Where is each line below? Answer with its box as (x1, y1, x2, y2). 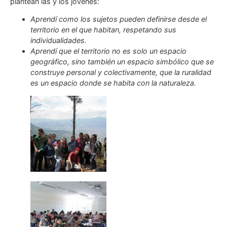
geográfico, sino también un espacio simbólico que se (30, 57, 214, 66)
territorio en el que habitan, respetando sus (30, 25, 176, 34)
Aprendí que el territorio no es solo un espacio (30, 47, 186, 56)
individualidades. (30, 36, 87, 45)
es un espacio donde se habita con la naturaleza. (30, 79, 196, 88)
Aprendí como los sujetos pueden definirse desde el (30, 15, 207, 24)
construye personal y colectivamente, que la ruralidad (30, 68, 211, 77)
